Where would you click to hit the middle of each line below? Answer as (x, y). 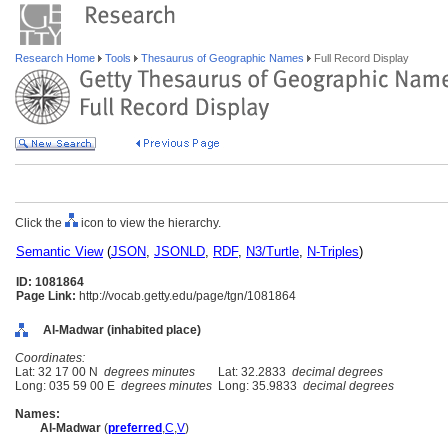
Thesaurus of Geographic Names (222, 58)
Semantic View (59, 251)
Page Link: (46, 296)
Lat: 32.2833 (252, 372)
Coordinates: (50, 358)
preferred (135, 428)
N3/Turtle (272, 251)
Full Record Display (360, 58)
